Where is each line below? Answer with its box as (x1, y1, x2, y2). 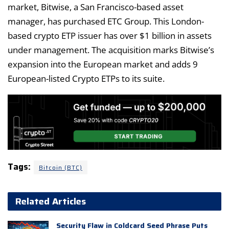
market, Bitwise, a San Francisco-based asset (8, 1, 184, 13)
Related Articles (15, 194, 86, 209)
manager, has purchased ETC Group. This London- (8, 15, 204, 28)
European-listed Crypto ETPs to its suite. (8, 73, 165, 85)
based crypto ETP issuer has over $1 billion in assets (8, 30, 212, 42)
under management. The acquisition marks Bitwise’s (8, 44, 214, 56)
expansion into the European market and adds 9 (8, 58, 198, 71)
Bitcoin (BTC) (39, 163, 82, 173)
